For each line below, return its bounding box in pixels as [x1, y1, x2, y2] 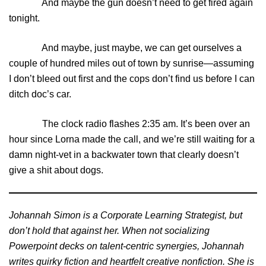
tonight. [9, 13, 40, 24]
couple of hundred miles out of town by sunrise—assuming [9, 58, 254, 69]
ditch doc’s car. [9, 89, 71, 100]
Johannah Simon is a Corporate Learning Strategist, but [9, 210, 242, 221]
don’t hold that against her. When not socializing [9, 226, 210, 236]
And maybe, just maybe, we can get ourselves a [9, 43, 242, 53]
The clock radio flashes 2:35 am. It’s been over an [9, 119, 250, 129]
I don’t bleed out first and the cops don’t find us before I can [9, 74, 255, 84]
